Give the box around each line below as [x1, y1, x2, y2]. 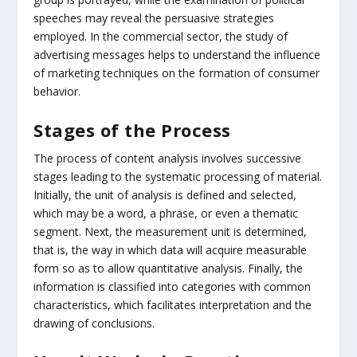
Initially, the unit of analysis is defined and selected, [33, 186, 297, 202]
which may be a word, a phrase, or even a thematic [33, 205, 299, 221]
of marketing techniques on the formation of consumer [33, 65, 320, 81]
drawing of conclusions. [33, 315, 155, 331]
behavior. [33, 84, 81, 100]
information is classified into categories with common [33, 278, 312, 294]
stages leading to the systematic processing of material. [33, 168, 323, 184]
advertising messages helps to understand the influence [33, 47, 321, 63]
